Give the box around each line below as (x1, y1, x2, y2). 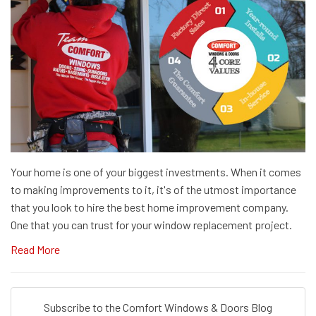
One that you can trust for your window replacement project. (11, 217, 292, 231)
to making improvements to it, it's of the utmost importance (11, 182, 296, 196)
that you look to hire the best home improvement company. (11, 200, 288, 214)
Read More (11, 242, 60, 256)
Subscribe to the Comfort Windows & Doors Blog (44, 300, 272, 314)
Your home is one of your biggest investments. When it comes (11, 164, 301, 178)
